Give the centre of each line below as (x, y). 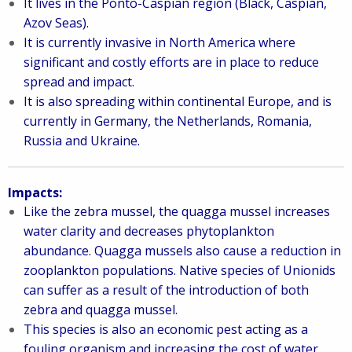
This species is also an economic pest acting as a (166, 329)
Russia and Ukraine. (82, 141)
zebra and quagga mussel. (101, 310)
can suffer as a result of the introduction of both (166, 290)
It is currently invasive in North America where (159, 42)
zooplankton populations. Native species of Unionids (180, 270)
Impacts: (35, 192)
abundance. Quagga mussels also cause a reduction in (182, 251)
